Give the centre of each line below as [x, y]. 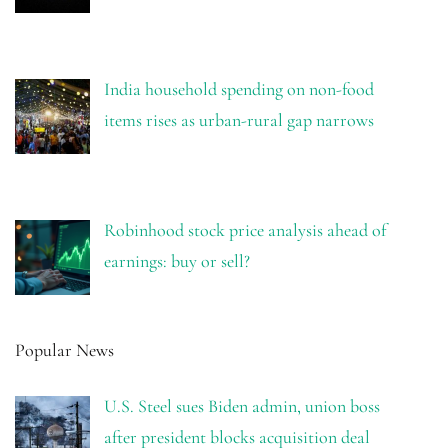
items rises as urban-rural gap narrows [238, 119]
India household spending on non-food [238, 88]
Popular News [64, 349]
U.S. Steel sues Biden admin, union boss [241, 405]
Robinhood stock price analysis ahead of [244, 229]
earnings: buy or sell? [176, 260]
